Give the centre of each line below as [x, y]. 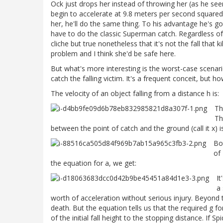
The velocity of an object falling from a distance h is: [135, 94]
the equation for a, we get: [94, 163]
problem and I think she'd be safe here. [113, 54]
